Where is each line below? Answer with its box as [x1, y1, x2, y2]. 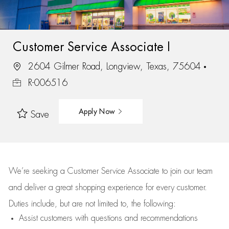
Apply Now [78, 107, 118, 115]
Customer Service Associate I [12, 40, 170, 53]
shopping [75, 184, 108, 192]
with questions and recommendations [72, 214, 198, 222]
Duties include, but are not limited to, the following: [8, 200, 176, 208]
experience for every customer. [107, 184, 207, 192]
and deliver [8, 184, 49, 192]
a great [48, 184, 75, 192]
